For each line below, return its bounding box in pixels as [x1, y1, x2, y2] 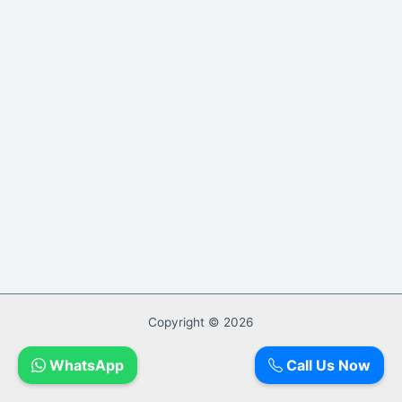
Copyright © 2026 [148, 315, 254, 329]
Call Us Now [283, 356, 371, 374]
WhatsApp [46, 356, 124, 374]
